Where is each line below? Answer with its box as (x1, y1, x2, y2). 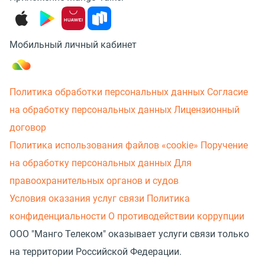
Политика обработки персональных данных (9, 86, 205, 98)
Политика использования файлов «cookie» (9, 140, 198, 151)
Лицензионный (174, 104, 240, 115)
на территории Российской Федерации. (9, 246, 182, 257)
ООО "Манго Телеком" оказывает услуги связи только (9, 228, 249, 240)
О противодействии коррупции (108, 211, 244, 222)
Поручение (201, 140, 248, 151)
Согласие (207, 86, 248, 98)
